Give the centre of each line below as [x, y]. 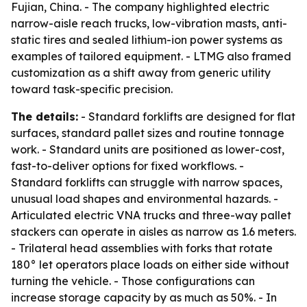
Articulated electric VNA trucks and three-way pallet [151, 215]
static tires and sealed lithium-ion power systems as [147, 40]
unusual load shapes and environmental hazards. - [145, 199]
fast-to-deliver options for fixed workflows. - [127, 166]
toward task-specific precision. [92, 89]
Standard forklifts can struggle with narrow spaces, [147, 182]
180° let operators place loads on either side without [150, 265]
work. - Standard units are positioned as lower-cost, [148, 149]
